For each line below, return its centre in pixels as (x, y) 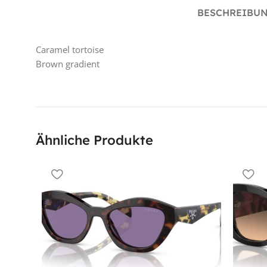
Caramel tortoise (70, 49)
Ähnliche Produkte (94, 140)
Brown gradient (68, 63)
